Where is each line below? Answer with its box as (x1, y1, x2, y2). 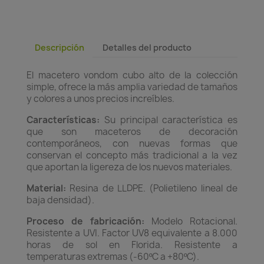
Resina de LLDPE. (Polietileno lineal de (66, 182, 237, 194)
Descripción (35, 42, 84, 53)
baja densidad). (27, 194, 94, 206)
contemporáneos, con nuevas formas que (27, 137, 237, 150)
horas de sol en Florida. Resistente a (27, 239, 237, 251)
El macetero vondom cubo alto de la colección (27, 69, 237, 81)
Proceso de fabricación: (27, 215, 144, 227)
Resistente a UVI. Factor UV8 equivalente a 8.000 (27, 227, 237, 239)
